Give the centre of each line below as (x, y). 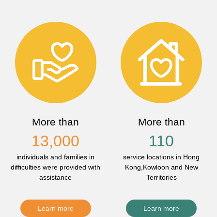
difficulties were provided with (56, 167)
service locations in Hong (162, 157)
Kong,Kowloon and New (161, 167)
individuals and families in (56, 157)
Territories (161, 178)
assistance (56, 178)
